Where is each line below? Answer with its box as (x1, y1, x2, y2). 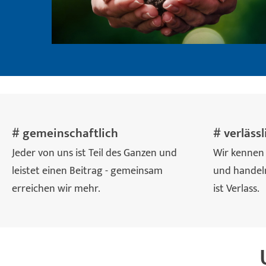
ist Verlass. (213, 179, 262, 197)
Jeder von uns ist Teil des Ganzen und (12, 144, 177, 161)
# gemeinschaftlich (12, 123, 118, 144)
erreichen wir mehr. (12, 179, 103, 197)
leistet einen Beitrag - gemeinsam (12, 161, 163, 179)
